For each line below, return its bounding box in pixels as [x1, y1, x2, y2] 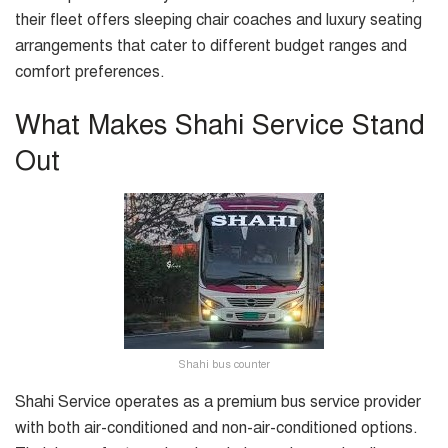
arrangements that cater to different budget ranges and [15, 35, 407, 56]
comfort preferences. [15, 61, 165, 82]
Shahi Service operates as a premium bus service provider [15, 392, 421, 413]
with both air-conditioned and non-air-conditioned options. [15, 418, 418, 439]
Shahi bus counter [178, 358, 270, 372]
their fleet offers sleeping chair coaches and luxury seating [15, 9, 422, 30]
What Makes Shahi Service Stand [15, 108, 425, 143]
